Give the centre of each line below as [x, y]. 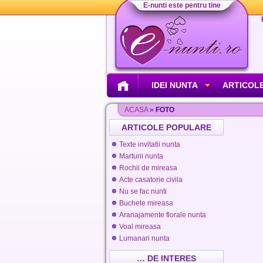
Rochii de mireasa [148, 168]
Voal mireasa [140, 227]
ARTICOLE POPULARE [166, 127]
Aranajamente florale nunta [162, 215]
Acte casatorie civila [151, 180]
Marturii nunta [141, 156]
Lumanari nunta [144, 238]
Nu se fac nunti [143, 191]
